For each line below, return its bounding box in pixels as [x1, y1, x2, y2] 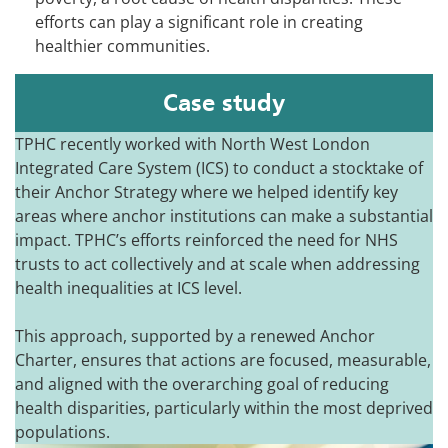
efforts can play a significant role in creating [35, 11, 363, 34]
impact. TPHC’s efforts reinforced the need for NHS [15, 229, 398, 252]
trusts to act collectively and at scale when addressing [15, 253, 420, 276]
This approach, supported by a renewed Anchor [15, 325, 375, 348]
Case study [163, 88, 285, 118]
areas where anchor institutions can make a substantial [15, 205, 433, 228]
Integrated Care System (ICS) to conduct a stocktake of [15, 157, 423, 180]
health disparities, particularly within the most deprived [15, 397, 433, 420]
